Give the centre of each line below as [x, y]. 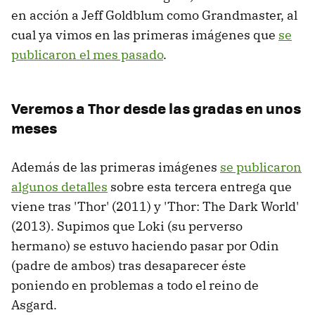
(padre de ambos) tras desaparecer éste [129, 266]
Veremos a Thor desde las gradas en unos [156, 108]
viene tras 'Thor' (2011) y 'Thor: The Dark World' [155, 207]
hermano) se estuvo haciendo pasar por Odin [145, 246]
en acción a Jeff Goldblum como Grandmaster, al [154, 15]
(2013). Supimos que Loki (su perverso [127, 226]
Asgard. [34, 305]
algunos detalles [59, 187]
